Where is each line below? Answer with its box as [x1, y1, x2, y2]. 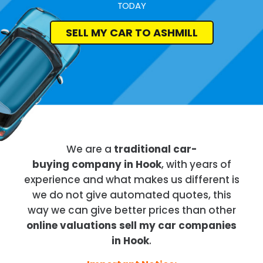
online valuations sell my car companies [26, 218, 237, 232]
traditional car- [113, 141, 197, 156]
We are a [66, 141, 114, 156]
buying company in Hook [32, 157, 161, 171]
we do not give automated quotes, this [32, 187, 231, 202]
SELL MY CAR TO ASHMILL [65, 25, 198, 40]
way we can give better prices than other [27, 203, 236, 217]
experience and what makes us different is [23, 172, 240, 187]
